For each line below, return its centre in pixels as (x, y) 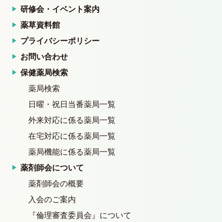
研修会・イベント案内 (60, 9)
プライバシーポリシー (60, 41)
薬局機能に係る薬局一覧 (72, 152)
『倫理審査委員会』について (80, 215)
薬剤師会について (52, 168)
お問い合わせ (44, 57)
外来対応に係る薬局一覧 (72, 120)
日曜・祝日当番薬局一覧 (72, 104)
